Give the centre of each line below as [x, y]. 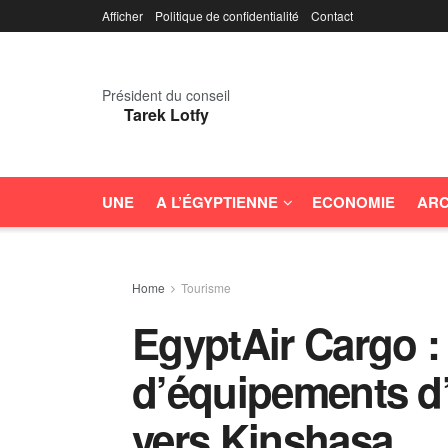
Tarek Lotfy [166, 114]
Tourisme [206, 287]
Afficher [122, 15]
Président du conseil [166, 94]
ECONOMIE [353, 202]
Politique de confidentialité [227, 15]
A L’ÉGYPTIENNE [217, 202]
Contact [332, 15]
